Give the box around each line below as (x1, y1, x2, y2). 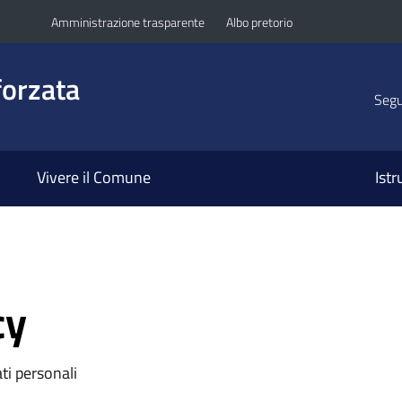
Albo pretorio (225, 12, 293, 31)
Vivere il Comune (36, 165, 151, 190)
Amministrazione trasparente (50, 12, 205, 31)
